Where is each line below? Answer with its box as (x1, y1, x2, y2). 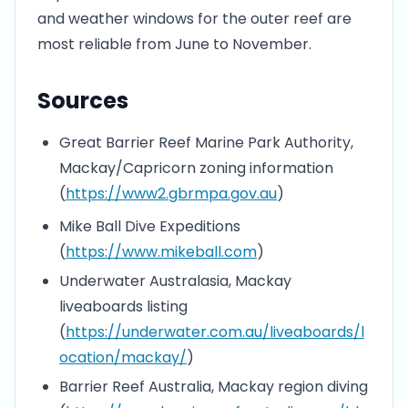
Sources (37, 86, 128, 116)
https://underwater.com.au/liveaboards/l (66, 321, 364, 342)
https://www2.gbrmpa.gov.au (66, 183, 277, 204)
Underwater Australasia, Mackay (59, 270, 291, 291)
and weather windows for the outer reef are (37, 8, 352, 29)
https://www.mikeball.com (66, 241, 257, 262)
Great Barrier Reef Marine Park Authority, (59, 132, 353, 153)
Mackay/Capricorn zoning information (59, 158, 333, 178)
